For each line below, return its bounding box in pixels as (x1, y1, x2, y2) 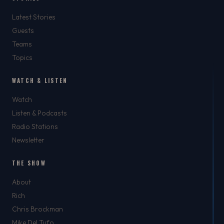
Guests (12, 26, 34, 35)
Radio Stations (12, 122, 58, 131)
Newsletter (12, 135, 44, 145)
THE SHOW (12, 159, 46, 167)
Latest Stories (12, 12, 55, 22)
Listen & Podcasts (12, 108, 67, 118)
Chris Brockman (12, 204, 63, 214)
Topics (12, 53, 32, 62)
